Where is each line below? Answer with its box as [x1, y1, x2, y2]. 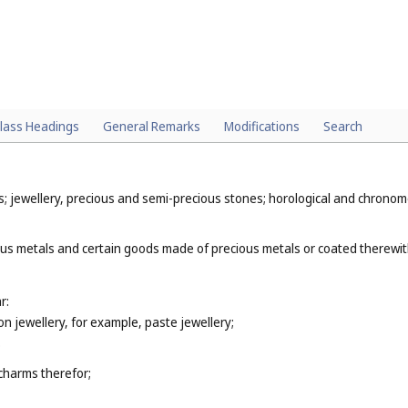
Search [323, 117, 362, 135]
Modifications [224, 117, 300, 135]
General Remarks [103, 117, 200, 135]
